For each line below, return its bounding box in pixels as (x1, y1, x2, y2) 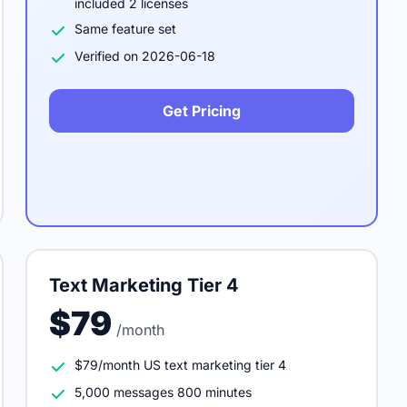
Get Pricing (163, 102, 241, 120)
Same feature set (74, 21, 176, 36)
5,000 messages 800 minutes (74, 384, 252, 400)
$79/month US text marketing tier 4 (74, 357, 286, 372)
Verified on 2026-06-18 (74, 48, 215, 64)
